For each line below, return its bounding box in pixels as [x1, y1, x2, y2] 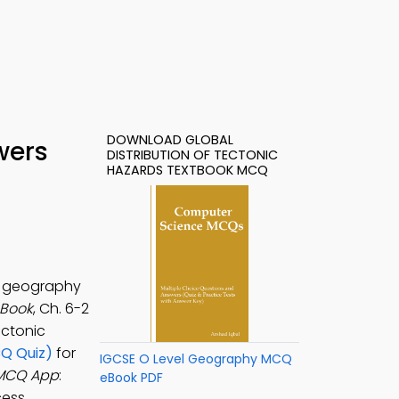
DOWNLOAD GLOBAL [107, 131, 233, 149]
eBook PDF [100, 369, 163, 387]
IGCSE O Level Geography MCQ [100, 350, 292, 368]
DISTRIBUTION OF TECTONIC [107, 146, 278, 164]
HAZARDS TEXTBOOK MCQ [107, 161, 268, 179]
